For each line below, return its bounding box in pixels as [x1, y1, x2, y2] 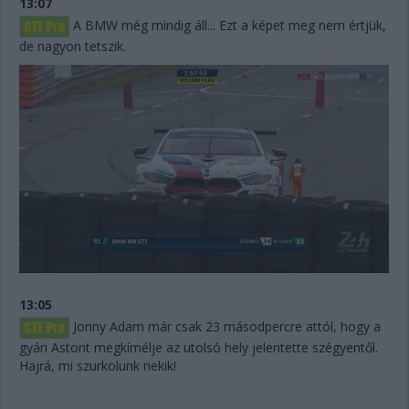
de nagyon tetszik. [19, 37, 126, 56]
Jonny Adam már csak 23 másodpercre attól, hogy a [69, 318, 381, 336]
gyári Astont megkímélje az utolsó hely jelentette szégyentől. [19, 339, 378, 357]
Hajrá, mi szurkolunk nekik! [19, 357, 176, 375]
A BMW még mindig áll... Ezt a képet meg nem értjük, [69, 16, 386, 35]
